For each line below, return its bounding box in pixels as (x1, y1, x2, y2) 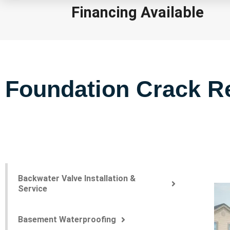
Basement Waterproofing (18, 215, 116, 224)
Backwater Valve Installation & (18, 174, 136, 183)
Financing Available (71, 4, 204, 21)
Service (18, 184, 47, 194)
